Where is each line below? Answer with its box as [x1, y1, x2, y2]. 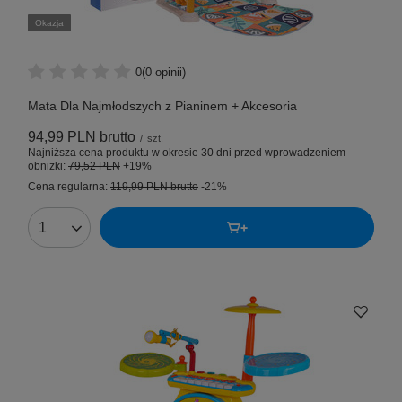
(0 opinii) [142, 65, 186, 79]
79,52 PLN [68, 160, 120, 173]
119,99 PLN [110, 180, 168, 194]
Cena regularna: [28, 180, 110, 194]
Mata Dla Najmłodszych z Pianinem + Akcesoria [28, 99, 297, 114]
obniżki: [28, 160, 68, 173]
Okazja [35, 18, 64, 29]
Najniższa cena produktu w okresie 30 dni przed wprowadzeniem [28, 146, 345, 160]
